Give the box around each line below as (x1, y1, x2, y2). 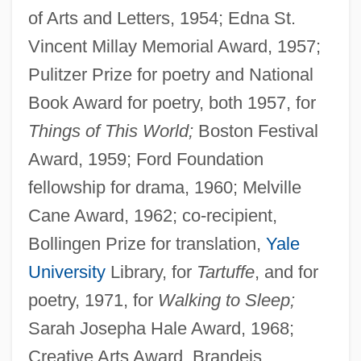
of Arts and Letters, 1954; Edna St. (27, 7, 296, 28)
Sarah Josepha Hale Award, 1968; (27, 317, 294, 338)
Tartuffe (196, 261, 255, 282)
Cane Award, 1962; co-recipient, (27, 205, 277, 226)
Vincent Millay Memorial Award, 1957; (27, 35, 321, 56)
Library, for (105, 261, 197, 282)
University (27, 261, 106, 282)
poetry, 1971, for (27, 289, 158, 310)
